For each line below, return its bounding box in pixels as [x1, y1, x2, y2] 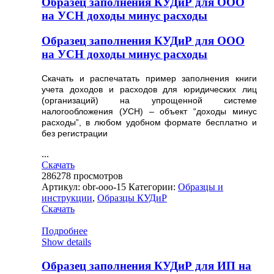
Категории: [128, 181, 178, 192]
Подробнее [42, 225, 87, 236]
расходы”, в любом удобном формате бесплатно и [42, 117, 257, 127]
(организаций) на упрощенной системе [42, 95, 257, 105]
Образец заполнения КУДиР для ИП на [42, 259, 251, 272]
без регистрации [42, 128, 108, 138]
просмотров [73, 170, 123, 181]
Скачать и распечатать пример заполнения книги [42, 73, 257, 83]
